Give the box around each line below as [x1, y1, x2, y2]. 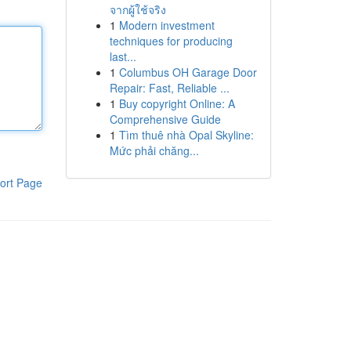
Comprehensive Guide [109, 111, 221, 127]
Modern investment [118, 17, 215, 33]
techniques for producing [109, 33, 233, 49]
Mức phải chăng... [109, 143, 199, 158]
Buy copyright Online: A [118, 96, 235, 111]
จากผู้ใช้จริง [109, 2, 166, 17]
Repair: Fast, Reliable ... [109, 80, 230, 96]
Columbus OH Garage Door [118, 64, 257, 80]
